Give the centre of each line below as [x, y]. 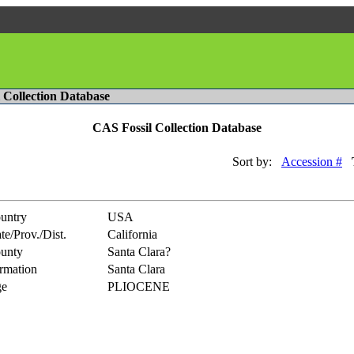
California [132, 234]
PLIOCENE [139, 286]
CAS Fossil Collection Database [177, 128]
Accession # [312, 161]
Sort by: [252, 161]
